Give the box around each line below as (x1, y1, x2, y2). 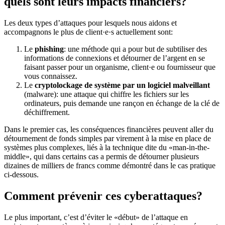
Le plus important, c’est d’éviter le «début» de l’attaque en (4, 212, 188, 221)
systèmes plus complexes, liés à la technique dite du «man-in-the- (4, 143, 209, 152)
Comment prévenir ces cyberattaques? (4, 189, 202, 202)
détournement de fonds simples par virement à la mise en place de (4, 134, 211, 143)
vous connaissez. (24, 71, 77, 80)
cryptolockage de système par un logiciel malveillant (35, 80, 210, 89)
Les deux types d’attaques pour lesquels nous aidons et (4, 18, 177, 27)
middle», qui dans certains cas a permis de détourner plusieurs (4, 152, 199, 161)
